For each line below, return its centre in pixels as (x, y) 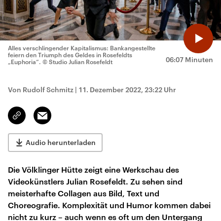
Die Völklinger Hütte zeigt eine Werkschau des (93, 169)
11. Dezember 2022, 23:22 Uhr (127, 90)
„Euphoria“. (24, 62)
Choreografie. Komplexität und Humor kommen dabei (109, 205)
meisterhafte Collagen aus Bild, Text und (84, 193)
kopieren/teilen (40, 120)
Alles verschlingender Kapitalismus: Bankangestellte (82, 48)
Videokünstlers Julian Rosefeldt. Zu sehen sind (95, 181)
